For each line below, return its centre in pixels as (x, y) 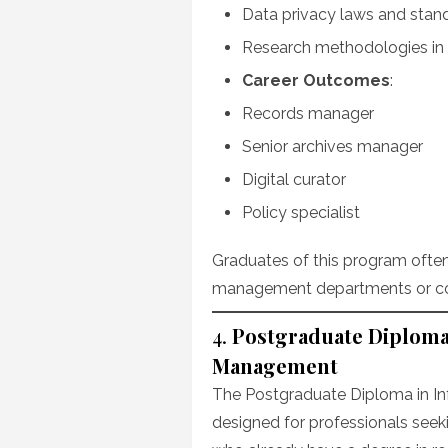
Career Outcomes (316, 80)
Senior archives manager (332, 146)
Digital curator (294, 179)
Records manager (308, 113)
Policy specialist (301, 212)
